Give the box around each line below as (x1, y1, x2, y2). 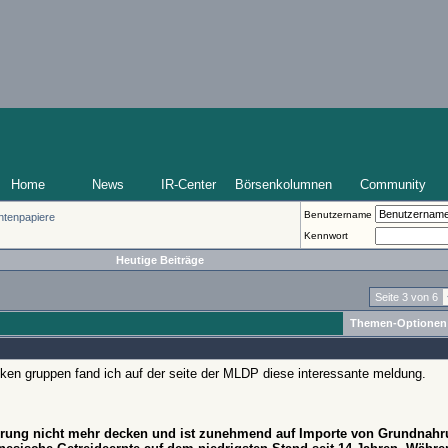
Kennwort (304, 230, 348, 241)
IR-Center (160, 177, 216, 192)
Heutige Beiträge (115, 254, 204, 266)
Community (360, 177, 426, 192)
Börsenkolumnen (234, 177, 332, 192)
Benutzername (304, 209, 372, 220)
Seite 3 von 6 (375, 291, 438, 303)
